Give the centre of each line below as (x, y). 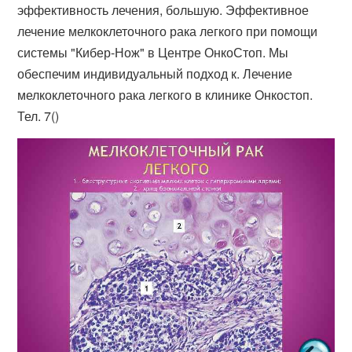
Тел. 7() (38, 115)
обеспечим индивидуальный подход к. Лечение (155, 73)
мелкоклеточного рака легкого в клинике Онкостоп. (165, 94)
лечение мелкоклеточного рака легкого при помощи (168, 31)
